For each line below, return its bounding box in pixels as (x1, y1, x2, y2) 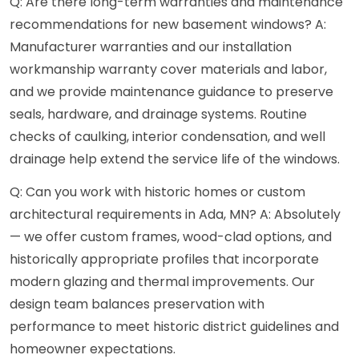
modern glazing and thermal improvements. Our (10, 272, 315, 292)
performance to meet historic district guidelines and (10, 317, 339, 337)
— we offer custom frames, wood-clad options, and (10, 228, 332, 247)
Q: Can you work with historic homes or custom (10, 183, 305, 202)
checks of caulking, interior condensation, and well (10, 127, 325, 147)
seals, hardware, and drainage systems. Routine (10, 105, 307, 124)
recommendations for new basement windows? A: (10, 15, 326, 34)
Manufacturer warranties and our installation (10, 38, 292, 57)
